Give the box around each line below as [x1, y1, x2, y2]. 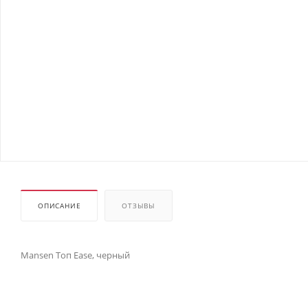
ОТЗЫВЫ [122, 201, 156, 210]
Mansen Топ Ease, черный [21, 248, 130, 261]
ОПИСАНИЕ [38, 201, 81, 210]
